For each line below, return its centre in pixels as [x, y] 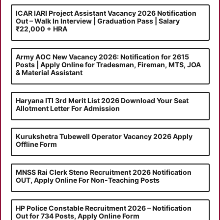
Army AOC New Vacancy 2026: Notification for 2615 [102, 56]
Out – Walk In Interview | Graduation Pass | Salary [97, 21]
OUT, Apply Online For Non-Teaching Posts [87, 180]
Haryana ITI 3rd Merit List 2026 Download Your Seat [102, 100]
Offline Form [36, 144]
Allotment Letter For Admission [68, 108]
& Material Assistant [49, 72]
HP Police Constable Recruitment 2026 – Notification [103, 208]
